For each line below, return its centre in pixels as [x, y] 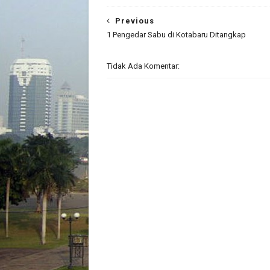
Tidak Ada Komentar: [143, 66]
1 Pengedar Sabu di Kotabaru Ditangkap [176, 35]
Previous [135, 21]
